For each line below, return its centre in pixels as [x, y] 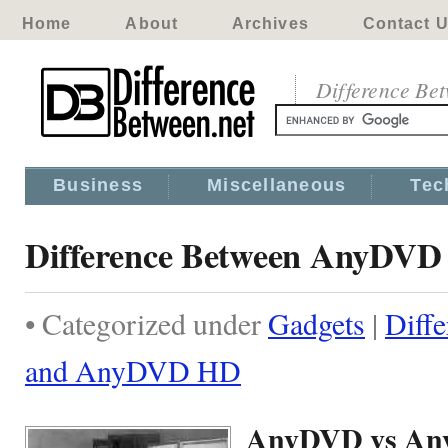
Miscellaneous [277, 185]
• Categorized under [146, 323]
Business [98, 185]
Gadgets [316, 323]
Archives [270, 23]
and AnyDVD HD [133, 370]
